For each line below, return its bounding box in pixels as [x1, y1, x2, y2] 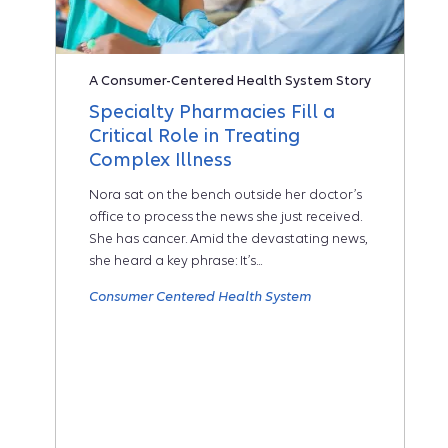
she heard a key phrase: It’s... [89, 253, 262, 269]
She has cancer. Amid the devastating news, [89, 231, 367, 247]
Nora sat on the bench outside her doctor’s [89, 187, 362, 203]
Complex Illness [89, 149, 232, 171]
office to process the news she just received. [89, 209, 362, 225]
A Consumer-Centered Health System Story [89, 73, 371, 89]
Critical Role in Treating [89, 125, 300, 147]
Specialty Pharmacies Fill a [89, 101, 335, 123]
